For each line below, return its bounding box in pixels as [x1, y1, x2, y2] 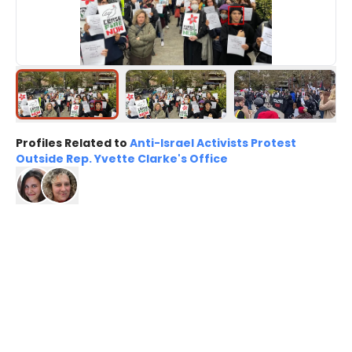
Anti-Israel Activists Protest [127, 135, 296, 152]
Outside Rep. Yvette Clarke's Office [16, 151, 228, 167]
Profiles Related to [16, 135, 127, 152]
